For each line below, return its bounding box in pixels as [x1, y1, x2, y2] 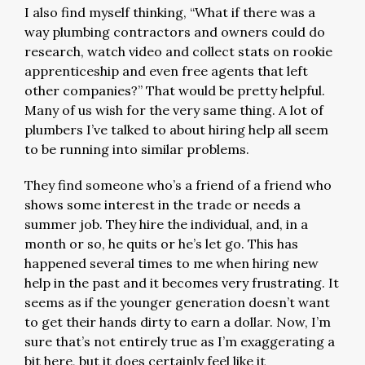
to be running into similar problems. [24, 141, 249, 157]
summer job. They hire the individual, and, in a [24, 216, 308, 232]
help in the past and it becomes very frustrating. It [24, 275, 339, 291]
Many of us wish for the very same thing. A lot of [24, 102, 323, 118]
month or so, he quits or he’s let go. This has [24, 235, 298, 252]
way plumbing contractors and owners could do [24, 24, 325, 40]
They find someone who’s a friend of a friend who [24, 177, 332, 193]
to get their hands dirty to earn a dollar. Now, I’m [24, 314, 331, 330]
